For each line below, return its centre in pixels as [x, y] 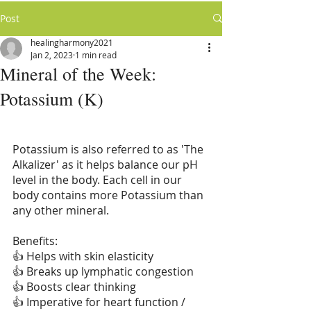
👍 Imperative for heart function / [100, 302]
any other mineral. [61, 210]
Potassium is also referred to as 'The [109, 149]
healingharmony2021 [72, 42]
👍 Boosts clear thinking [74, 286]
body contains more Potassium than [109, 195]
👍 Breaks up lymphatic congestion [103, 271]
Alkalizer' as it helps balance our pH [107, 164]
